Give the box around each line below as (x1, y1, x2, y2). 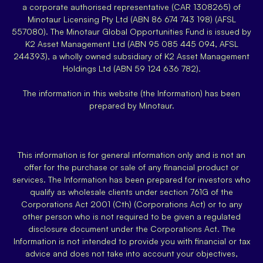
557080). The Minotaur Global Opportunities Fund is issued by (12, 26, 251, 37)
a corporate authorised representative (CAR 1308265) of (22, 2, 241, 12)
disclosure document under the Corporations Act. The (28, 224, 235, 234)
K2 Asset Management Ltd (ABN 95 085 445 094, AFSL (25, 39, 238, 49)
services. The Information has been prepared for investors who (12, 174, 251, 185)
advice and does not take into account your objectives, (25, 248, 238, 259)
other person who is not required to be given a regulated (22, 211, 241, 222)
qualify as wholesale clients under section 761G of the (30, 187, 233, 197)
